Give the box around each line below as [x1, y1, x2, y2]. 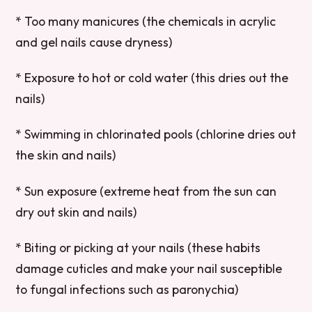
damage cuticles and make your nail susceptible [15, 260, 283, 276]
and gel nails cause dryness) [15, 34, 173, 51]
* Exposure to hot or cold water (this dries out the [15, 70, 289, 86]
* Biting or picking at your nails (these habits [15, 239, 261, 256]
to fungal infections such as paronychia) [15, 281, 239, 297]
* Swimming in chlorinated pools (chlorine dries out [15, 126, 297, 143]
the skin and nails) [15, 147, 116, 164]
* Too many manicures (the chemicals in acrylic [15, 13, 276, 30]
